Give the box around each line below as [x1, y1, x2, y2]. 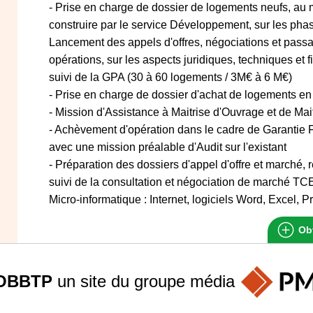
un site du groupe [52, 271, 190, 291]
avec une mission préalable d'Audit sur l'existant [49, 141, 286, 153]
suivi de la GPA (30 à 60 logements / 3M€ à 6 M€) [49, 71, 292, 83]
